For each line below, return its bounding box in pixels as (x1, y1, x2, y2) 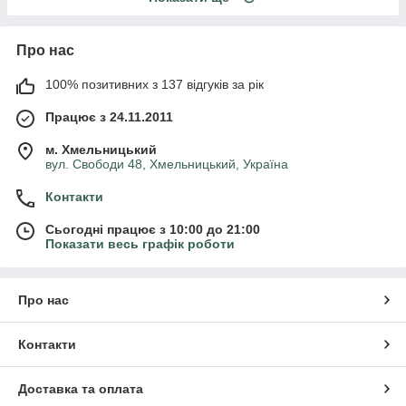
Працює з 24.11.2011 (45, 110, 173, 125)
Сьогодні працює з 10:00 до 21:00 (45, 222, 260, 237)
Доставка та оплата (18, 382, 143, 397)
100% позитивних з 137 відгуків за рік (45, 77, 264, 92)
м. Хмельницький (45, 142, 157, 158)
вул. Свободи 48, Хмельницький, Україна (45, 157, 288, 172)
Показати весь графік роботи (45, 237, 235, 252)
